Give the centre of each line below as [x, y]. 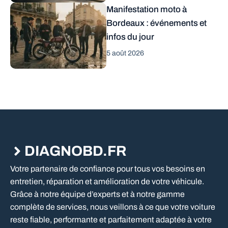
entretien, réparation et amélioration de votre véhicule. [107, 182]
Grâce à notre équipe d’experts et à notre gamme [97, 194]
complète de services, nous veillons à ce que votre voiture [113, 207]
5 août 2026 [125, 53]
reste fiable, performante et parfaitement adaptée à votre [111, 220]
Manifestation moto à [147, 10]
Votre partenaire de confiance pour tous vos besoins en [108, 169]
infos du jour [130, 37]
